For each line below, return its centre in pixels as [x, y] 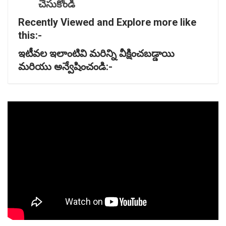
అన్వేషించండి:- [83, 67]
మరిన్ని [104, 54]
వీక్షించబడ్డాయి [147, 54]
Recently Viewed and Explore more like [107, 22]
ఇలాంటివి [69, 54]
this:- [30, 36]
